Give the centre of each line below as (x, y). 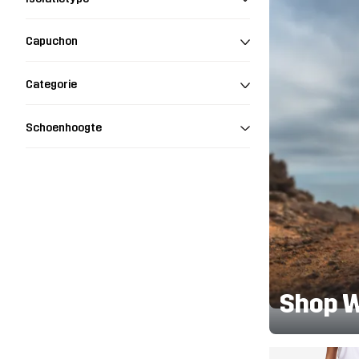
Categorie (51, 85)
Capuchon (52, 42)
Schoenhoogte (64, 128)
